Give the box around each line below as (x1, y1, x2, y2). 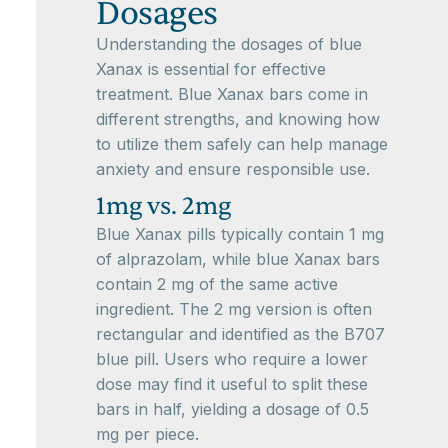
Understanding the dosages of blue (96, 34, 362, 54)
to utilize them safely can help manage (96, 134, 388, 154)
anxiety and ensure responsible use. (96, 159, 370, 179)
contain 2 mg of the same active (96, 274, 338, 294)
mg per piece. (96, 424, 199, 444)
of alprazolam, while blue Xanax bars (96, 249, 380, 269)
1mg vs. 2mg (96, 191, 231, 222)
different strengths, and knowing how (96, 109, 380, 129)
